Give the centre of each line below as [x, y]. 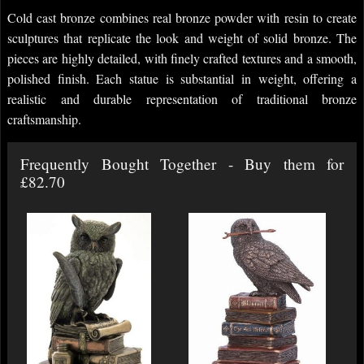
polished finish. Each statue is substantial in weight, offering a [182, 78]
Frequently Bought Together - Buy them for [182, 163]
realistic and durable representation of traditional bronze [182, 98]
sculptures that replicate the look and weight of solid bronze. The [182, 37]
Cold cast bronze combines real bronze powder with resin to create [182, 17]
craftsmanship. [44, 119]
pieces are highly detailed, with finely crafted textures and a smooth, [182, 58]
